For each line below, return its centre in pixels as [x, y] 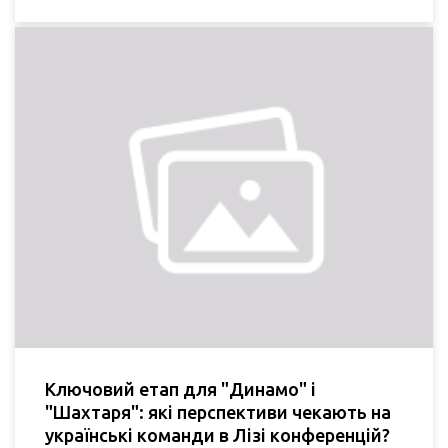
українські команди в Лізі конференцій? [217, 434]
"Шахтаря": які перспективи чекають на [218, 411]
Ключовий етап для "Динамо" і [180, 388]
